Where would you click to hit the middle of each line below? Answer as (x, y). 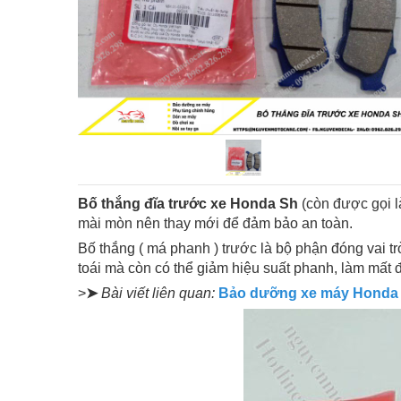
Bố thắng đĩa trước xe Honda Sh (188, 204)
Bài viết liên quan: (158, 294)
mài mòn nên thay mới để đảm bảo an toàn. (215, 224)
